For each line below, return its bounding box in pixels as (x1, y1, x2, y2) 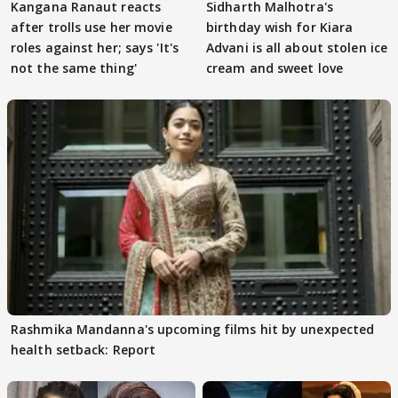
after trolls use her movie (11, 18, 172, 36)
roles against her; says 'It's (11, 38, 179, 56)
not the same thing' (11, 59, 137, 76)
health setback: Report (11, 340, 156, 358)
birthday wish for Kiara (206, 18, 354, 36)
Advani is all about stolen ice (206, 38, 387, 56)
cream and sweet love (206, 59, 343, 76)
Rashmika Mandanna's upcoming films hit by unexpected (11, 320, 375, 338)
